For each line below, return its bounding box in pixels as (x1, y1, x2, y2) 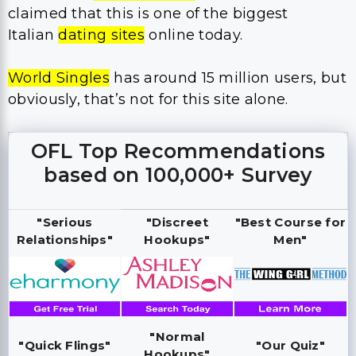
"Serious (37, 214, 93, 230)
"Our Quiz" (256, 337, 325, 353)
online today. (145, 25, 243, 44)
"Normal (149, 328, 205, 344)
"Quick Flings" (18, 337, 111, 353)
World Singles (8, 68, 110, 87)
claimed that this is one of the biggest (8, 4, 288, 22)
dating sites (58, 25, 145, 44)
